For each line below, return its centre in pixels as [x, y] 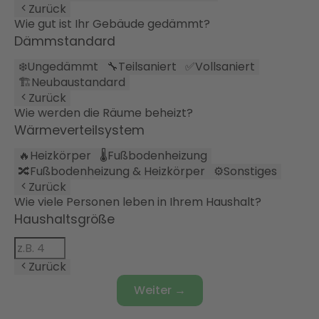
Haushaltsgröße [64, 220]
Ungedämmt [63, 67]
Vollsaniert [225, 67]
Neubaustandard [78, 83]
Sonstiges [250, 172]
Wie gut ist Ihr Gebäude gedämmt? [112, 24]
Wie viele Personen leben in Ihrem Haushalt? [138, 202]
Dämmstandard [65, 42]
